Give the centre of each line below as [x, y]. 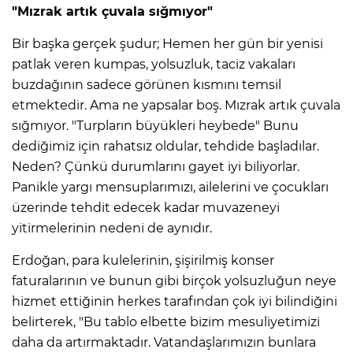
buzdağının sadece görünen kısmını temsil [147, 85]
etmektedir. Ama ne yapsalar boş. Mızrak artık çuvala [176, 106]
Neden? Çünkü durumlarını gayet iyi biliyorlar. [156, 167]
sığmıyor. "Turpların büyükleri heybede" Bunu [155, 126]
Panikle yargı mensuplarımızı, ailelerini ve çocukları [170, 188]
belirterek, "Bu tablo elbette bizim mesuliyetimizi [166, 322]
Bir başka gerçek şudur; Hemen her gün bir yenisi [167, 44]
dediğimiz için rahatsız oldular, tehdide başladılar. [165, 147]
